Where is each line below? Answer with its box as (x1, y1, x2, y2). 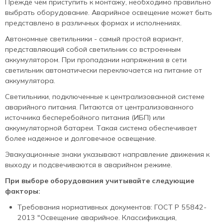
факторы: (5, 187, 40, 196)
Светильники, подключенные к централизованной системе (5, 92, 205, 102)
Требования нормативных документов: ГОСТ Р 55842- (17, 203, 207, 212)
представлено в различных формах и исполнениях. (5, 18, 182, 28)
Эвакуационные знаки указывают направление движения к (5, 150, 210, 159)
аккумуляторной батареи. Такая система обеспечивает (5, 123, 197, 133)
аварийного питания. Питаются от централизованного (5, 103, 194, 112)
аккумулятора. (5, 76, 55, 86)
